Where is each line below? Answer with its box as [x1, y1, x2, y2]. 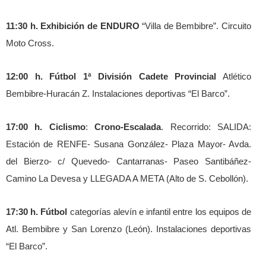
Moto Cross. [6, 38, 54, 48]
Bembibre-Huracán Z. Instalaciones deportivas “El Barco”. [6, 88, 230, 99]
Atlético [216, 71, 252, 81]
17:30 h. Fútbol [6, 207, 68, 217]
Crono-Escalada [94, 122, 161, 132]
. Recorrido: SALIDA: [161, 122, 252, 132]
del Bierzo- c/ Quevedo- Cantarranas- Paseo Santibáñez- [6, 156, 251, 166]
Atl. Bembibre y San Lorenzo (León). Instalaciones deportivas [6, 224, 251, 234]
